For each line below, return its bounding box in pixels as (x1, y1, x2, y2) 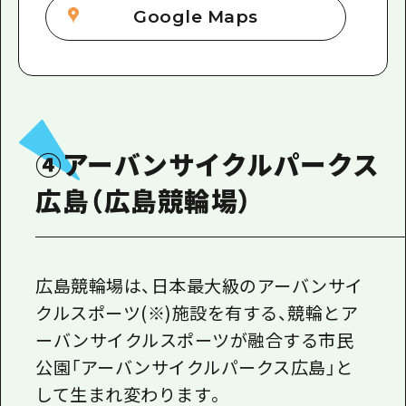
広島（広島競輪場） (35, 180, 253, 218)
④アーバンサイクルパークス (35, 144, 380, 182)
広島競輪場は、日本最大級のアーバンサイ (35, 273, 363, 298)
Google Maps (133, 5, 258, 27)
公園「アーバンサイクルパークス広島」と (35, 354, 353, 380)
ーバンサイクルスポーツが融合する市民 (35, 327, 354, 353)
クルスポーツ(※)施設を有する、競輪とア (35, 300, 359, 325)
